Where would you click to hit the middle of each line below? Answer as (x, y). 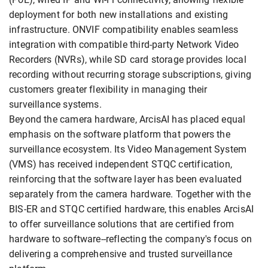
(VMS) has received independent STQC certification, (121, 165)
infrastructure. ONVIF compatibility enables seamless (124, 30)
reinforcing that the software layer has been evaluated (125, 179)
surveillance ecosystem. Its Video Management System (128, 150)
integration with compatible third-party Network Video (124, 45)
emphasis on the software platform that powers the (120, 135)
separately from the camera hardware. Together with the (130, 194)
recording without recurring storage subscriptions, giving (130, 75)
